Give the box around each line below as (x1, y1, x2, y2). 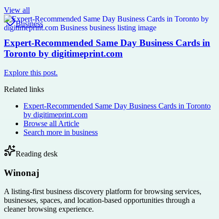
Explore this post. (4, 68, 58, 77)
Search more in (23, 128, 72, 136)
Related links (4, 85, 44, 93)
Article (58, 119, 79, 128)
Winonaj (4, 167, 39, 178)
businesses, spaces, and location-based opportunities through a (4, 196, 195, 205)
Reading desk (16, 149, 58, 158)
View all (4, 6, 30, 15)
